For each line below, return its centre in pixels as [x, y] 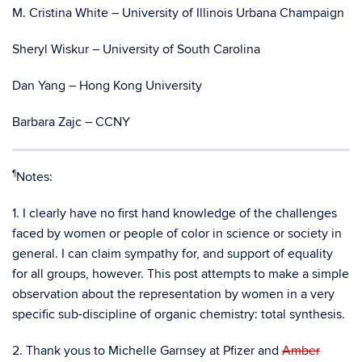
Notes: [34, 177]
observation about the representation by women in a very [173, 294]
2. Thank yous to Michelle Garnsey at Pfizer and [147, 351]
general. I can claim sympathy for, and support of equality [173, 254]
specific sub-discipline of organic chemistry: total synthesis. [179, 314]
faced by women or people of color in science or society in [177, 234]
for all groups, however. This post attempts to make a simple [181, 274]
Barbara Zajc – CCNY [71, 122]
